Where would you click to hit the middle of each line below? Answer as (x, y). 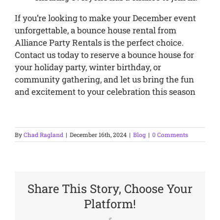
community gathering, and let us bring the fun (104, 80)
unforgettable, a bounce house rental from (95, 30)
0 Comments (170, 135)
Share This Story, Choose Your (110, 189)
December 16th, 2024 (98, 135)
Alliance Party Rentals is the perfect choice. (99, 43)
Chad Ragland (43, 135)
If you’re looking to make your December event (105, 18)
